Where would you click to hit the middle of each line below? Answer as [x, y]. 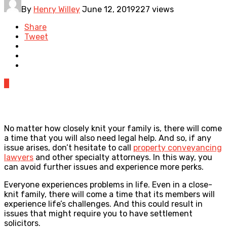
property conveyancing [178, 147]
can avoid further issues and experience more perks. [104, 167]
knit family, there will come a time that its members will [109, 194]
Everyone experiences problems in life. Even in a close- [108, 184]
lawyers [19, 157]
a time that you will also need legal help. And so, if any [108, 138]
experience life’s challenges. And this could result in [103, 204]
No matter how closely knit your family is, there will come [113, 128]
